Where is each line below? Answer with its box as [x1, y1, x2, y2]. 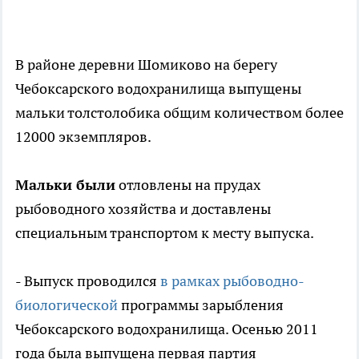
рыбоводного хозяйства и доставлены [15, 200, 271, 219]
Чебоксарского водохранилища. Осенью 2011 [15, 320, 318, 339]
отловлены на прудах [115, 175, 260, 195]
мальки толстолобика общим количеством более [15, 103, 344, 123]
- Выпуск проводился [15, 272, 160, 291]
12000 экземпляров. [15, 127, 151, 147]
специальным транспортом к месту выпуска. [15, 224, 314, 243]
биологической [15, 296, 118, 315]
